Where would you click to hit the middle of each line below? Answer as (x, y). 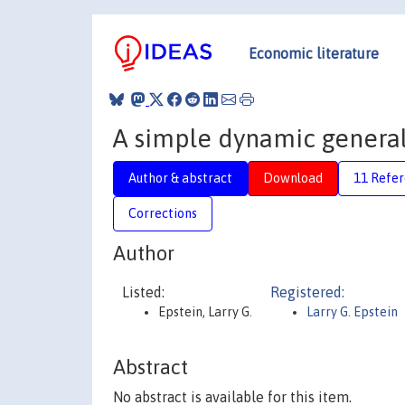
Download (293, 178)
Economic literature (314, 53)
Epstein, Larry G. (205, 312)
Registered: (307, 292)
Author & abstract (180, 178)
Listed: (143, 292)
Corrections (163, 213)
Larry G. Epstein (352, 312)
